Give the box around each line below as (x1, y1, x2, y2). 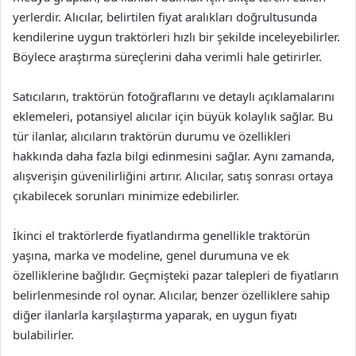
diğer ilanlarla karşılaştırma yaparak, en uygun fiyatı (13, 307, 297, 323)
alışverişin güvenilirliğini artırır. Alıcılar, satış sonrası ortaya (13, 168, 333, 184)
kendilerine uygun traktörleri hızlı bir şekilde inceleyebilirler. (13, 29, 340, 44)
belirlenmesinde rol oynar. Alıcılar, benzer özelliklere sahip (13, 287, 330, 303)
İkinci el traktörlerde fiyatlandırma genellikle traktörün (13, 227, 310, 243)
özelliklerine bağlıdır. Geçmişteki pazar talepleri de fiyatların (13, 267, 339, 283)
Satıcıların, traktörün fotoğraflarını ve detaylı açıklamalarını (13, 88, 335, 104)
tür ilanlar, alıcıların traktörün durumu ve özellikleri (13, 128, 291, 144)
